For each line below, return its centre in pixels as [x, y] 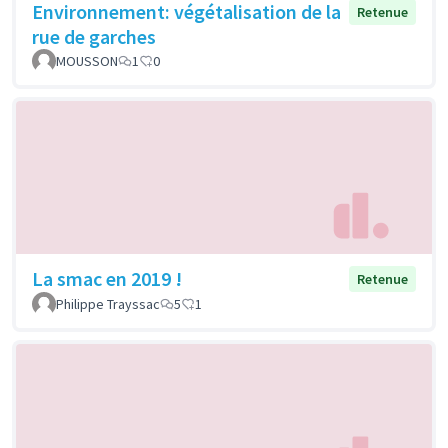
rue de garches [94, 37]
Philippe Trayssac [108, 304]
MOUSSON [87, 61]
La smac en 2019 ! [107, 279]
